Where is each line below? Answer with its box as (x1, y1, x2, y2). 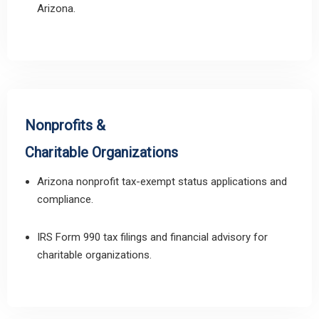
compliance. (37, 193, 93, 206)
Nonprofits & (25, 117, 105, 134)
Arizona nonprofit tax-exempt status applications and (37, 175, 287, 188)
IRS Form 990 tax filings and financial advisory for (37, 231, 268, 244)
